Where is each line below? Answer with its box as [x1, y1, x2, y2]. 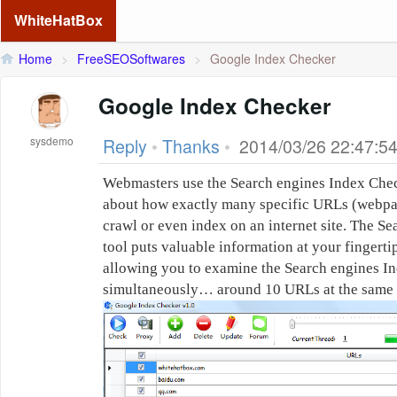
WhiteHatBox [14, 10, 103, 30]
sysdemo [30, 133, 74, 148]
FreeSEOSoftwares [77, 50, 185, 67]
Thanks [162, 134, 220, 159]
